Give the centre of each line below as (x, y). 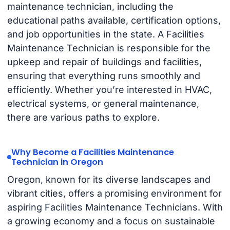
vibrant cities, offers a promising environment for (114, 193)
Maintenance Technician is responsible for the (109, 48)
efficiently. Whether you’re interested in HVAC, (109, 90)
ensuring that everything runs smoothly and (103, 76)
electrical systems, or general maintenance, (103, 104)
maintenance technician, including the (90, 7)
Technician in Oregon (57, 162)
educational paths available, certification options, (114, 21)
